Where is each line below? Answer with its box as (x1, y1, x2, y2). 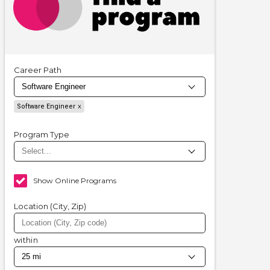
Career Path (14, 65, 61, 75)
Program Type (14, 130, 69, 140)
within (14, 235, 38, 245)
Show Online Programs (33, 176, 117, 186)
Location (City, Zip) (14, 201, 86, 212)
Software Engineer (17, 102, 75, 111)
